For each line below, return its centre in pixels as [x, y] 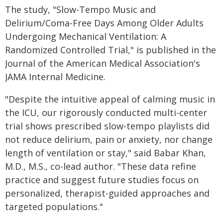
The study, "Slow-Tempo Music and [80, 9]
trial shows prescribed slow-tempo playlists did [107, 126]
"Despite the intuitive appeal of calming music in [110, 99]
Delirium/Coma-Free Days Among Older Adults [104, 23]
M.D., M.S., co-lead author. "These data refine [101, 166]
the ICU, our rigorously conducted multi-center [106, 112]
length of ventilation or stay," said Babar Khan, [106, 153]
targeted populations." [54, 207]
